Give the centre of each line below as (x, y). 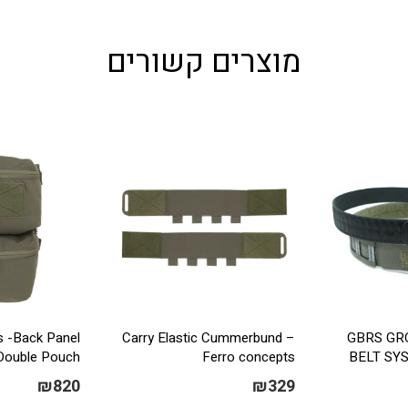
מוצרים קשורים (204, 62)
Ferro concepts (248, 357)
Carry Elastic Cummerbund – (208, 338)
